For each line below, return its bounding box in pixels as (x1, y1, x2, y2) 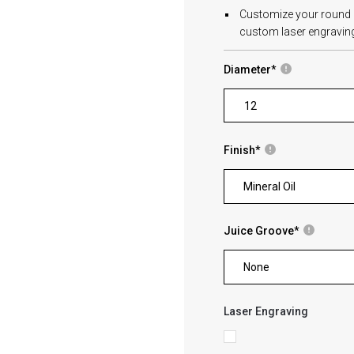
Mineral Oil (243, 180, 296, 193)
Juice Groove (224, 224, 295, 237)
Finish (224, 144, 256, 156)
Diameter (224, 63, 272, 76)
